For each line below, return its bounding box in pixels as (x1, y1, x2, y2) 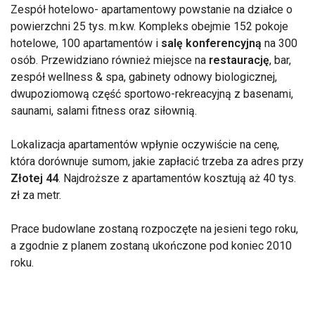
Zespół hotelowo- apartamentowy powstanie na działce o (11, 3, 292, 17)
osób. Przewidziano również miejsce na (11, 53, 209, 67)
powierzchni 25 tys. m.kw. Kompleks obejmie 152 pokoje (11, 20, 288, 34)
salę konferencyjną (161, 37, 262, 51)
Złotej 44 (11, 172, 58, 186)
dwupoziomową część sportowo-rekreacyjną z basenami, (11, 87, 293, 101)
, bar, (269, 53, 291, 67)
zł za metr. (11, 188, 61, 202)
